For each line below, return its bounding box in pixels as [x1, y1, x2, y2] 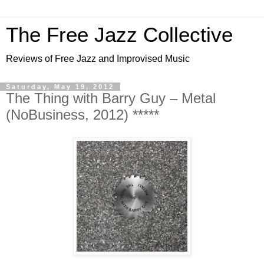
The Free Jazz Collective [6, 24, 233, 46]
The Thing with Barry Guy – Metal [6, 90, 216, 106]
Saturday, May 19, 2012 [6, 83, 114, 90]
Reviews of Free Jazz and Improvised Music [6, 54, 190, 64]
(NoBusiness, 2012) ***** [6, 107, 159, 123]
